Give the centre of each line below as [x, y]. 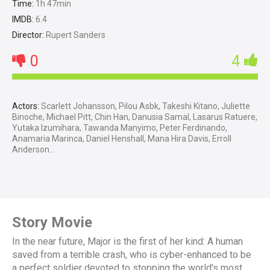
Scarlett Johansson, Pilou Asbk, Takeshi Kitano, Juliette [145, 106]
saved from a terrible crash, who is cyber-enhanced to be [132, 255]
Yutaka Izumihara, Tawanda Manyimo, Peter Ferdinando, [120, 128]
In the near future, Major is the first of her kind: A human [127, 242]
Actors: [26, 106]
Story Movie [52, 223]
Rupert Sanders [75, 35]
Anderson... [33, 150]
